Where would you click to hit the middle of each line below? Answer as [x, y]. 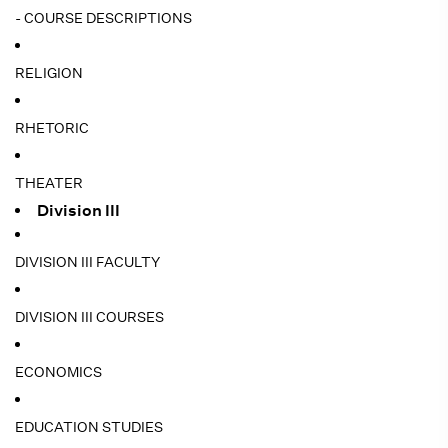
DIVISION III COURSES [89, 317]
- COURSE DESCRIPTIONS [103, 18]
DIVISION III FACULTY [87, 262]
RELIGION [49, 73]
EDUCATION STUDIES [89, 427]
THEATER [49, 183]
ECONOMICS [58, 372]
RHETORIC [52, 128]
